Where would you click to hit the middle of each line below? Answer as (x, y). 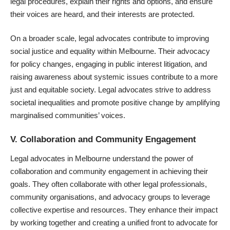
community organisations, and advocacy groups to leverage (110, 197)
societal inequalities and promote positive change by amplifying (115, 103)
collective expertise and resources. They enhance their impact (114, 210)
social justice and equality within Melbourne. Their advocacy (110, 51)
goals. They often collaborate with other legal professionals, (109, 184)
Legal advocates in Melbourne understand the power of (102, 159)
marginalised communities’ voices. (68, 116)
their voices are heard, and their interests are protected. (102, 14)
